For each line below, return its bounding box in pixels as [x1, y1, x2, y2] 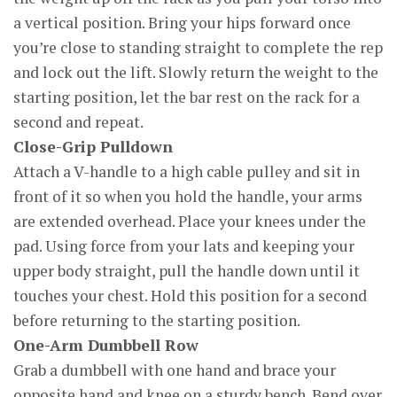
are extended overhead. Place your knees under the [13, 211, 366, 231]
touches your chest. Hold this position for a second [13, 285, 367, 306]
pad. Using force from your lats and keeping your [13, 236, 354, 256]
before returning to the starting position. [13, 310, 300, 331]
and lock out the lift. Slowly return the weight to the [13, 62, 378, 82]
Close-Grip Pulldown [13, 136, 173, 157]
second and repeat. [13, 112, 144, 132]
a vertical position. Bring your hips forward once [13, 12, 351, 33]
